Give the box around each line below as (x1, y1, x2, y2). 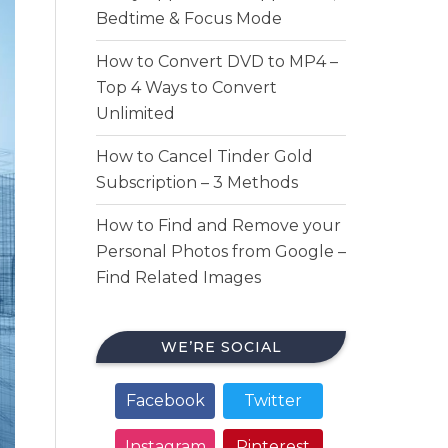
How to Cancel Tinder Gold (96, 147, 313, 166)
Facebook (125, 391, 205, 410)
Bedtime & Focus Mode (96, 9, 282, 28)
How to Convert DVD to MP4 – (96, 52, 338, 71)
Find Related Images (96, 268, 261, 287)
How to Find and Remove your (96, 216, 341, 235)
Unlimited (96, 104, 175, 123)
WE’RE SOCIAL (160, 338, 282, 356)
